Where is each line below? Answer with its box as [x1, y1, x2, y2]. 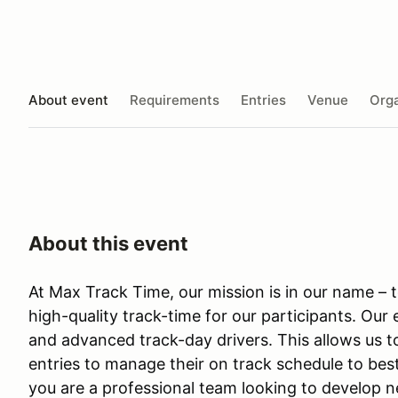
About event [28, 91, 108, 108]
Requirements [130, 91, 219, 108]
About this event [28, 232, 188, 255]
